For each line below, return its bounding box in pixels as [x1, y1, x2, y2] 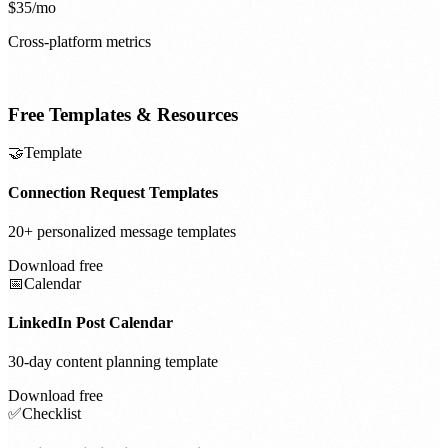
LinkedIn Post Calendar [8, 314, 173, 332]
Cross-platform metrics [8, 32, 151, 50]
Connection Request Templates [8, 183, 218, 201]
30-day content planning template [8, 353, 218, 371]
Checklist [22, 405, 81, 423]
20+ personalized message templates [8, 222, 236, 240]
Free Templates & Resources [8, 103, 238, 125]
